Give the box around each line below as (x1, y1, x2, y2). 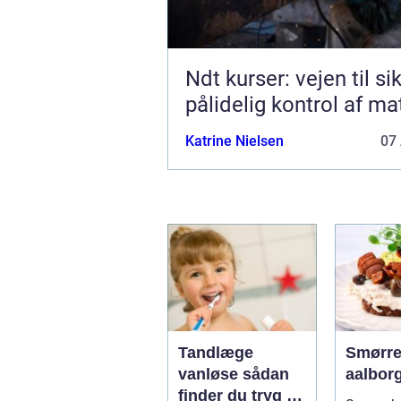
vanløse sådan (178, 364, 243, 383)
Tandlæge (178, 343, 253, 362)
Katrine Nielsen (185, 132, 284, 149)
